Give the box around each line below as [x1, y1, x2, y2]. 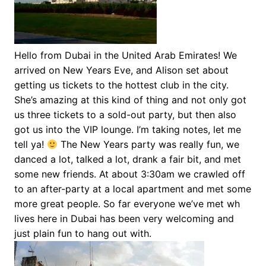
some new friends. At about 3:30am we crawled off [14, 168, 245, 180]
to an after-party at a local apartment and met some [14, 183, 251, 195]
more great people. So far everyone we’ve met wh [14, 198, 240, 210]
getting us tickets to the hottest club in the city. [14, 79, 229, 91]
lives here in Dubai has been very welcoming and [14, 213, 234, 225]
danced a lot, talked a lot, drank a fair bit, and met [14, 153, 241, 166]
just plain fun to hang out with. [14, 227, 151, 240]
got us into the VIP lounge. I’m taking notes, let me [14, 123, 241, 136]
